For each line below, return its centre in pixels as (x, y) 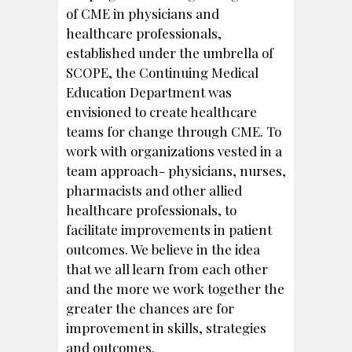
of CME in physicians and (143, 13)
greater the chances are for (150, 308)
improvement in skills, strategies (166, 327)
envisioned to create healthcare (161, 111)
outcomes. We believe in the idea (163, 249)
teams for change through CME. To (174, 131)
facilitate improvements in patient (169, 229)
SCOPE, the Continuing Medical (162, 72)
